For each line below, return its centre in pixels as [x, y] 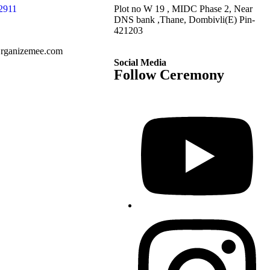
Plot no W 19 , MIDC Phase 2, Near [184, 8]
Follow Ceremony [169, 74]
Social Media [140, 62]
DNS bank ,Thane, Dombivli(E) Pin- [185, 19]
